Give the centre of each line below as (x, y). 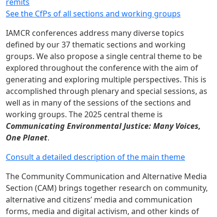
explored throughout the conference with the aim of (102, 68)
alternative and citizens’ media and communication (99, 200)
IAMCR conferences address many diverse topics (95, 33)
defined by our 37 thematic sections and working (96, 45)
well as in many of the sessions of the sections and (98, 103)
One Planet (27, 138)
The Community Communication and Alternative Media (106, 176)
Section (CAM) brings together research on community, (107, 188)
